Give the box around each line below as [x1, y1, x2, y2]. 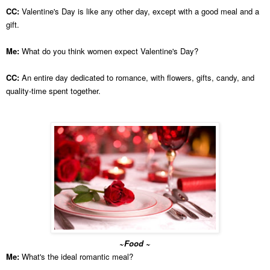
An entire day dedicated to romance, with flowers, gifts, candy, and [22, 71, 254, 83]
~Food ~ [119, 237, 151, 249]
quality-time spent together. [6, 84, 101, 96]
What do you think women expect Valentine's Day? [22, 45, 198, 57]
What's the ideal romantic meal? [22, 250, 133, 262]
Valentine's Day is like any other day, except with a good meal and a [22, 5, 259, 17]
